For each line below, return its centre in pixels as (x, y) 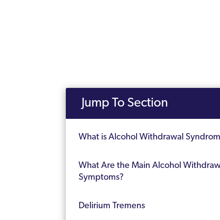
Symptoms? (101, 178)
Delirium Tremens (112, 206)
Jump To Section (125, 104)
